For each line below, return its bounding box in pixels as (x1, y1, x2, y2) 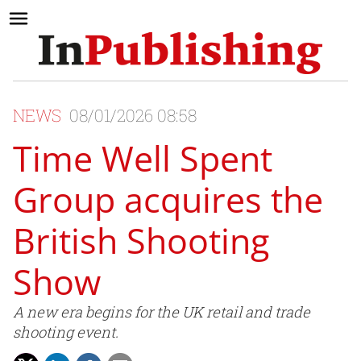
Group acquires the (13, 176, 323, 224)
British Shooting (13, 217, 269, 265)
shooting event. (13, 322, 118, 342)
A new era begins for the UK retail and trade (13, 302, 310, 322)
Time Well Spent (13, 135, 272, 183)
